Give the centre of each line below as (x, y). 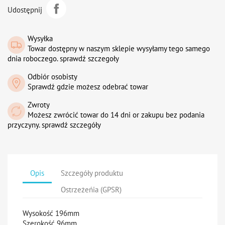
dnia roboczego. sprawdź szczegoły (63, 59)
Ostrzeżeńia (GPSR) (91, 189)
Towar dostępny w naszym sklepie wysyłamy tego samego (119, 48)
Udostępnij (25, 10)
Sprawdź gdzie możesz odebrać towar (88, 87)
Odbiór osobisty (52, 77)
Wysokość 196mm (52, 213)
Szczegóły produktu (92, 173)
